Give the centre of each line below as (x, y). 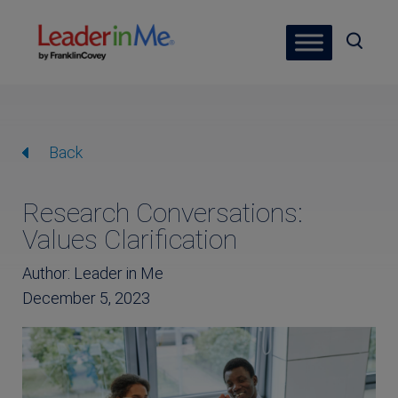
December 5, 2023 (86, 298)
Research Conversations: (163, 213)
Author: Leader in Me (93, 273)
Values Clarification (130, 239)
